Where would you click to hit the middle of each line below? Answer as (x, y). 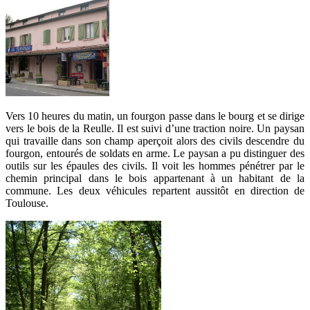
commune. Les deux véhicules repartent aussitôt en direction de (155, 191)
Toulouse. (27, 203)
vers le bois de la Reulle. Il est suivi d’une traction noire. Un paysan (155, 129)
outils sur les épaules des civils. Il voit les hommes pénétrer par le (155, 166)
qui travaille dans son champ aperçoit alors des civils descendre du (155, 141)
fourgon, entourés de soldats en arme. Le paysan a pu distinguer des (155, 154)
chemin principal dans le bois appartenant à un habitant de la (155, 179)
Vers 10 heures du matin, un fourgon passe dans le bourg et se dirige (155, 116)
